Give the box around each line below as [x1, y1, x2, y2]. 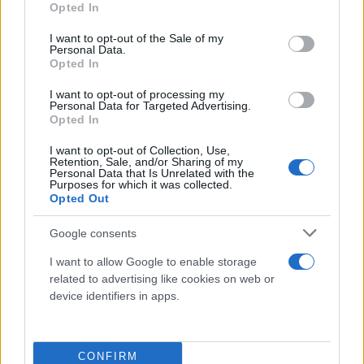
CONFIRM [77, 349, 138, 362]
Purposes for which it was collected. [50, 178, 232, 191]
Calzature [20, 328, 76, 344]
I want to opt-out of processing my [50, 88, 224, 101]
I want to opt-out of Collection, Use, [50, 144, 230, 157]
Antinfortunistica [12, 307, 116, 323]
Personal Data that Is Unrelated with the [50, 167, 254, 180]
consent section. [24, 27, 108, 40]
